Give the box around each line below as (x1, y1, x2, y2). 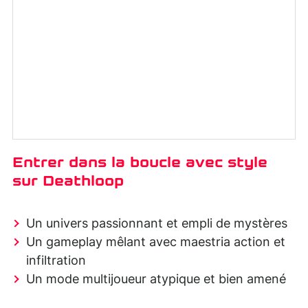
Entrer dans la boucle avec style (12, 153, 267, 170)
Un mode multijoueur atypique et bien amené (26, 273, 286, 286)
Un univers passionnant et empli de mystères (26, 217, 287, 230)
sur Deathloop (12, 172, 124, 189)
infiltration (26, 254, 86, 267)
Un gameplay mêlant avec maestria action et (26, 236, 285, 249)
